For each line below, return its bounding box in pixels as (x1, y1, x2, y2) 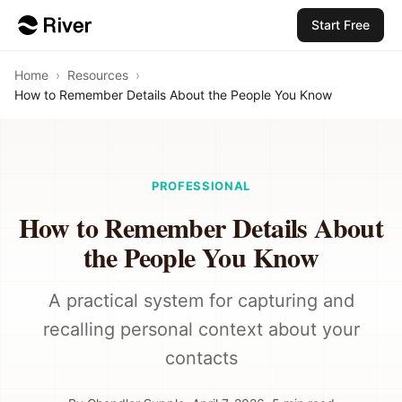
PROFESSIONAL (152, 179, 250, 193)
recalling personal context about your (42, 319, 360, 340)
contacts (164, 347, 238, 369)
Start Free (311, 17, 370, 32)
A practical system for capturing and (48, 290, 354, 311)
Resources (67, 67, 128, 83)
